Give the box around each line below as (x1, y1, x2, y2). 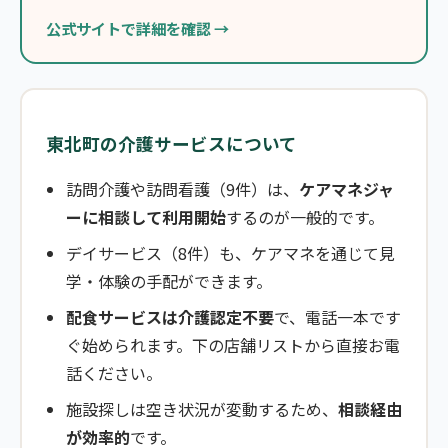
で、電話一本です (274, 304, 401, 329)
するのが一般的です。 (226, 204, 384, 229)
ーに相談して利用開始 (66, 204, 226, 229)
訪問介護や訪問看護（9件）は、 (66, 176, 299, 201)
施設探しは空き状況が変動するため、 (66, 396, 338, 421)
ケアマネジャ (299, 176, 394, 201)
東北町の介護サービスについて (46, 130, 297, 156)
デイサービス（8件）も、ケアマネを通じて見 (66, 240, 395, 265)
